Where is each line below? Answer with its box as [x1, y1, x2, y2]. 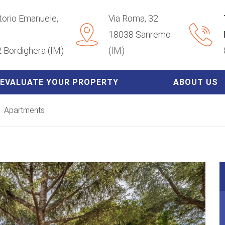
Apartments [4, 105, 45, 115]
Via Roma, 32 [108, 13, 158, 24]
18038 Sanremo [108, 29, 171, 40]
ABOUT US [173, 77, 218, 87]
